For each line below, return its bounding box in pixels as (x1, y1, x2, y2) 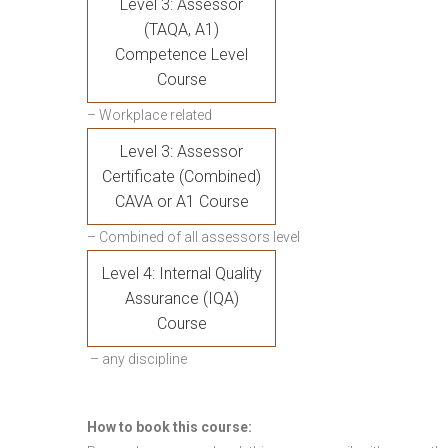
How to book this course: (87, 419, 252, 435)
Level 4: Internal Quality (101, 264, 262, 283)
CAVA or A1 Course (114, 192, 249, 211)
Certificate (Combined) (102, 167, 261, 186)
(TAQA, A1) (144, 20, 219, 39)
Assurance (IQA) (124, 289, 239, 308)
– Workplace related (87, 107, 212, 123)
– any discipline (87, 351, 187, 367)
